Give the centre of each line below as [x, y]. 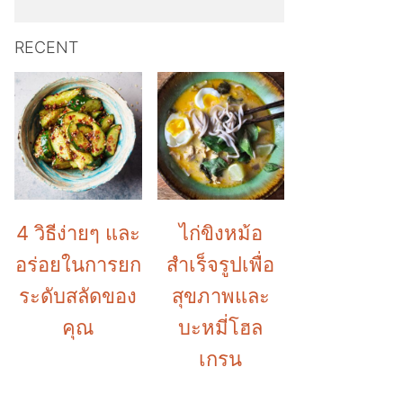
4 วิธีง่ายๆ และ [78, 233]
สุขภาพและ [220, 296]
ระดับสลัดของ [78, 296]
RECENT [46, 47]
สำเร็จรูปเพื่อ [221, 264]
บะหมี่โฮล [221, 327]
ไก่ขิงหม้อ [220, 233]
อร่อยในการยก [78, 264]
